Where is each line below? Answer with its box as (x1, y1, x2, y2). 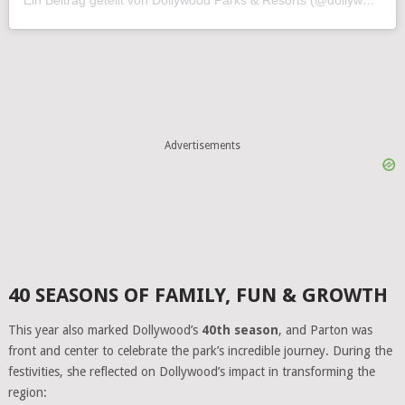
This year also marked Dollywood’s (7, 322, 202, 337)
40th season (201, 322, 278, 337)
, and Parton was (278, 322, 372, 337)
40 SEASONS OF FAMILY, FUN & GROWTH (7, 283, 388, 306)
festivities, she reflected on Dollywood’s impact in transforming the (7, 363, 375, 379)
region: (7, 384, 47, 400)
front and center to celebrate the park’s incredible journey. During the (7, 343, 392, 358)
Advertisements (164, 139, 240, 153)
